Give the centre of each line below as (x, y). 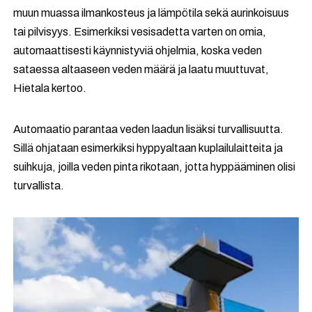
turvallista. (39, 185)
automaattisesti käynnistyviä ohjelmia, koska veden (138, 50)
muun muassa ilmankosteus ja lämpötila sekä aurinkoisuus (151, 13)
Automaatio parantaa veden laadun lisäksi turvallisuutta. (149, 129)
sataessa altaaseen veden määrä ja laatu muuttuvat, (141, 69)
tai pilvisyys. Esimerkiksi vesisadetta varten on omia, (140, 31)
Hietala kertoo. (50, 88)
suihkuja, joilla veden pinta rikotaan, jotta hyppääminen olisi (155, 166)
